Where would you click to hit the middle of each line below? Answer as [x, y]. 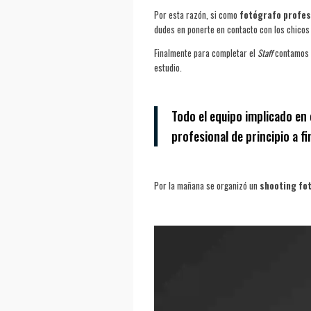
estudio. [168, 67]
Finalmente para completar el [206, 52]
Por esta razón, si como [197, 14]
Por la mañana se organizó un [207, 185]
